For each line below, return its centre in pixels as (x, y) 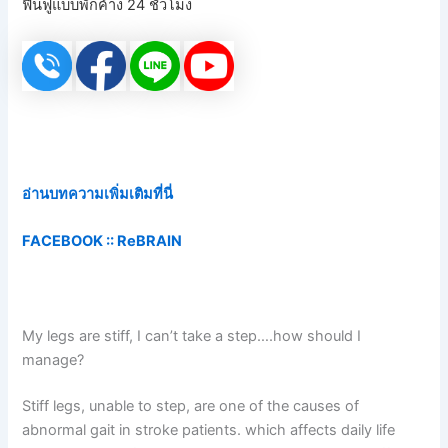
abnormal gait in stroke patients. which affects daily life (209, 429)
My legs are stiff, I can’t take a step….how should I (192, 335)
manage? (53, 359)
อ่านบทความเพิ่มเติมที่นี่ (98, 193)
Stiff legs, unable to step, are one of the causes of (191, 405)
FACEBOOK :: (68, 240)
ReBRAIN (148, 240)
